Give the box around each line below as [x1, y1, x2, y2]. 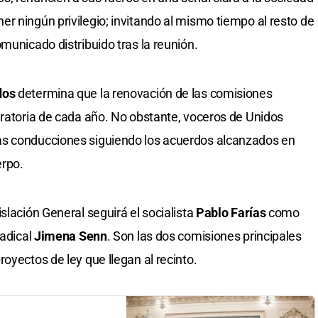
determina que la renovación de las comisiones [15, 85, 273, 101]
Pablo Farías [195, 204, 266, 220]
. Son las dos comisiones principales [106, 228, 302, 243]
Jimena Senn [33, 228, 107, 243]
